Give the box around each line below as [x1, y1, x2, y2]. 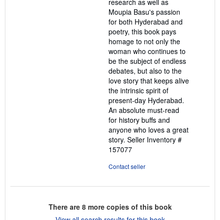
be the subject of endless [109, 56, 186, 66]
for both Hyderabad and [109, 17, 183, 27]
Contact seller [109, 162, 145, 171]
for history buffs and [109, 115, 170, 125]
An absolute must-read [109, 105, 179, 115]
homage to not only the [109, 36, 180, 47]
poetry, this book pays [109, 27, 176, 37]
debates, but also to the [109, 66, 182, 76]
